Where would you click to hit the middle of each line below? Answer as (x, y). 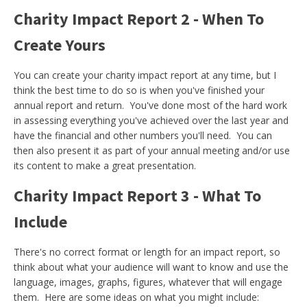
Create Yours (60, 45)
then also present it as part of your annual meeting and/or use (152, 150)
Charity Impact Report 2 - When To (139, 19)
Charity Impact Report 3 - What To (137, 196)
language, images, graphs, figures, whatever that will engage (148, 282)
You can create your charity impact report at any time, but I (145, 75)
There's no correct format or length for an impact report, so (147, 252)
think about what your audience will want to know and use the (151, 267)
